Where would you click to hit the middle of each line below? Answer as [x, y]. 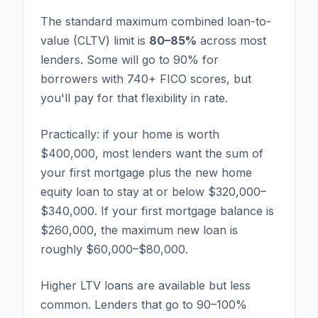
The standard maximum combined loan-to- [156, 21]
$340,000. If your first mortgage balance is [157, 210]
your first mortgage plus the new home [146, 172]
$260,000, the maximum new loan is [139, 230]
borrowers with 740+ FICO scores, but [146, 78]
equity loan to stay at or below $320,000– [153, 191]
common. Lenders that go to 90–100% [144, 304]
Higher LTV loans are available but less [146, 285]
